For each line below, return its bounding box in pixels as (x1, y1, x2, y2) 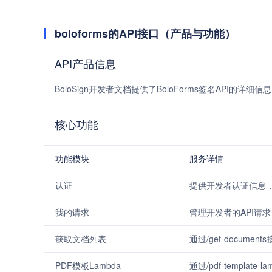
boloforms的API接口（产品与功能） (55, 25, 236, 41)
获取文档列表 (55, 233, 106, 245)
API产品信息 (55, 55, 116, 71)
